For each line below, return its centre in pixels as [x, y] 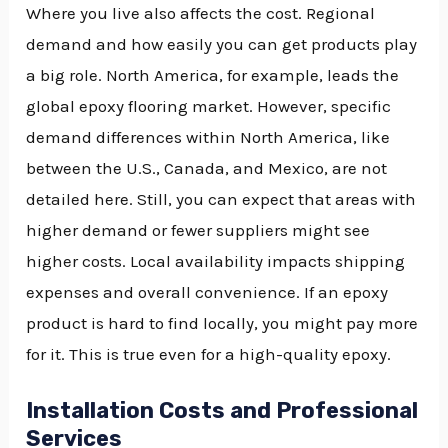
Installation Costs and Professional [222, 410]
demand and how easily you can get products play [222, 43]
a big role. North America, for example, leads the [213, 74]
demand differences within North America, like [208, 136]
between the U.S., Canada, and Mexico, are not [207, 167]
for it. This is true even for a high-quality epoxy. [209, 353]
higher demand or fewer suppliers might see [198, 229]
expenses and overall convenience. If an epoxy [207, 291]
